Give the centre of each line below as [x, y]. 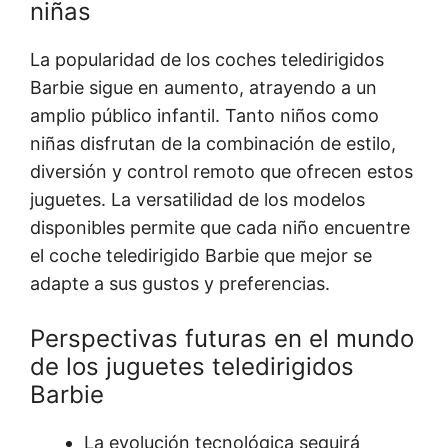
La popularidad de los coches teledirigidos [207, 60]
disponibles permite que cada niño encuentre [220, 228]
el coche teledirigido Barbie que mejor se [201, 256]
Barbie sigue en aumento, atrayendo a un [203, 88]
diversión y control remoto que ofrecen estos [221, 172]
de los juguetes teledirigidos [192, 367]
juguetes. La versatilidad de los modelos [197, 200]
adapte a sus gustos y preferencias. [180, 284]
